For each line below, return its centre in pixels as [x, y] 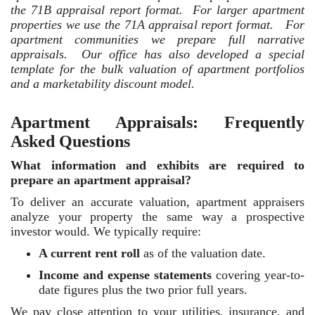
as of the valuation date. [203, 253]
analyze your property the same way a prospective [157, 217]
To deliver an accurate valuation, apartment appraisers [157, 202]
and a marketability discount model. [108, 84]
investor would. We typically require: [106, 231]
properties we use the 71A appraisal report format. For [157, 25]
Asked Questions [70, 141]
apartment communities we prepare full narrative [157, 39]
